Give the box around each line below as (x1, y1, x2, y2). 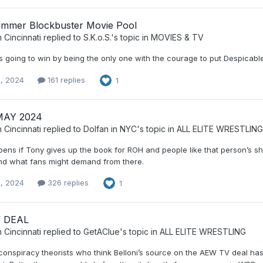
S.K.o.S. (83, 32, 111, 43)
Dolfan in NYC (83, 123, 137, 134)
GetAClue (83, 226, 120, 237)
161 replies (45, 75, 85, 85)
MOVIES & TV (151, 32, 204, 43)
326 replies (45, 178, 89, 188)
